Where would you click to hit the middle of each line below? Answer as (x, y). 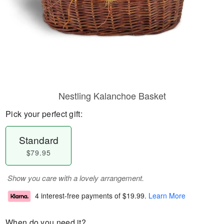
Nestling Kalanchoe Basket (112, 95)
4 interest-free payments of (79, 196)
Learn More (167, 196)
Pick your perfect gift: (44, 114)
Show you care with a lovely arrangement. (76, 178)
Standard (38, 140)
